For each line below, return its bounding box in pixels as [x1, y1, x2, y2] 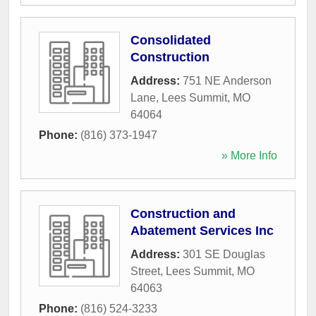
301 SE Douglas [183, 248, 265, 260]
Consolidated [130, 32, 211, 47]
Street [130, 265, 160, 277]
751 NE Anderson [183, 74, 272, 87]
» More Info [221, 149, 277, 162]
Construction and [130, 206, 236, 221]
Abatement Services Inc [130, 223, 274, 238]
